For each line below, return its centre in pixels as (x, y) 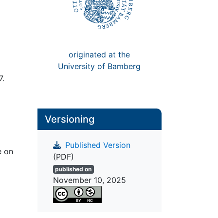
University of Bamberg (100, 66)
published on (73, 169)
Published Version (96, 145)
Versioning (69, 119)
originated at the (100, 54)
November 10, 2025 (89, 180)
